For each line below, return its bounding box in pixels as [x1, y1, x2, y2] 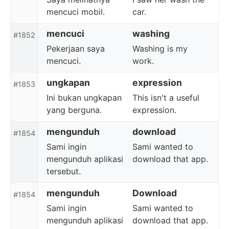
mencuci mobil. [47, 7, 105, 17]
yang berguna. [47, 105, 102, 115]
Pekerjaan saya [47, 43, 105, 54]
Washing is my [132, 43, 188, 54]
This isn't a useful [132, 93, 199, 103]
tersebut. [47, 166, 81, 176]
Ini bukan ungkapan [47, 93, 122, 103]
